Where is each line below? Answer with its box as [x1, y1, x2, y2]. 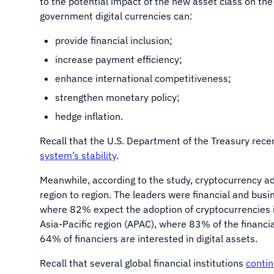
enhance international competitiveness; [55, 72, 231, 84]
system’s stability [40, 149, 116, 161]
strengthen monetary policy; [55, 91, 180, 103]
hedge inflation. [55, 110, 123, 122]
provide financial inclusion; [55, 34, 172, 46]
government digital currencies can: [40, 10, 195, 22]
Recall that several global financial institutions [40, 257, 246, 269]
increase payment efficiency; [55, 53, 182, 65]
